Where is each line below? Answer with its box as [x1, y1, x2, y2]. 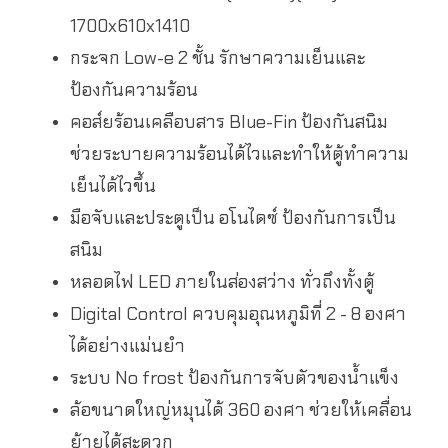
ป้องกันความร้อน [70, 77, 198, 102]
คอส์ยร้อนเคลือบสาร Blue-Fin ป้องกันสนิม [70, 109, 388, 134]
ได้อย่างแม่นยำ [70, 333, 185, 358]
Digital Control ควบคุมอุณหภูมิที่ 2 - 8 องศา [70, 301, 406, 326]
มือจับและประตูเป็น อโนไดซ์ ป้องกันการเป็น [70, 205, 396, 230]
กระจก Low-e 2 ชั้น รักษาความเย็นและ [70, 45, 365, 70]
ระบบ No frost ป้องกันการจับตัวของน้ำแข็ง [70, 365, 399, 390]
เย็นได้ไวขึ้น [70, 173, 160, 198]
